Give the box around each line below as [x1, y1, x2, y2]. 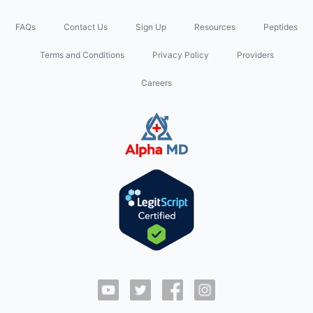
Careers [141, 78, 172, 88]
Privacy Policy [152, 50, 209, 60]
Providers [236, 50, 274, 60]
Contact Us [64, 22, 108, 32]
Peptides [263, 22, 298, 32]
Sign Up [136, 22, 166, 32]
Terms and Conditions [39, 50, 124, 60]
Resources [194, 22, 235, 32]
